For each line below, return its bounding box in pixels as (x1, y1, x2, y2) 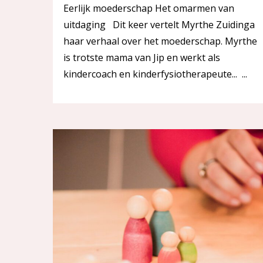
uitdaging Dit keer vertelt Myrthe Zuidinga (63, 18, 255, 32)
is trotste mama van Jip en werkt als (63, 51, 220, 65)
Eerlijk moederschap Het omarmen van (63, 2, 234, 15)
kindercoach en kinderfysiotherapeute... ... (63, 68, 247, 81)
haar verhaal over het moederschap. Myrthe (63, 35, 257, 48)
